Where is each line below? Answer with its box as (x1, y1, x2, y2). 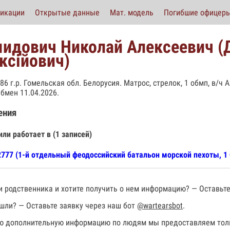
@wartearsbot (137, 201, 183, 211)
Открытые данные (35, 7, 100, 17)
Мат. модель (110, 7, 154, 17)
